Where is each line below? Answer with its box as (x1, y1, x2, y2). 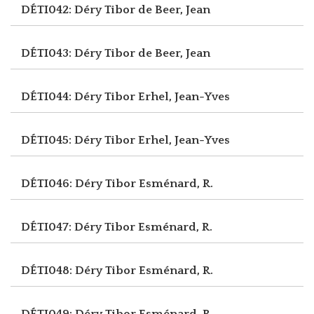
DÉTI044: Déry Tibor (21, 90, 138, 103)
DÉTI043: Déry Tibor (21, 46, 138, 60)
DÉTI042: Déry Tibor (21, 3, 138, 16)
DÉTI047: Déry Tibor (21, 220, 138, 233)
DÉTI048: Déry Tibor (21, 264, 139, 277)
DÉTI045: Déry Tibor (21, 133, 138, 146)
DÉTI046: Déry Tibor (21, 177, 139, 190)
